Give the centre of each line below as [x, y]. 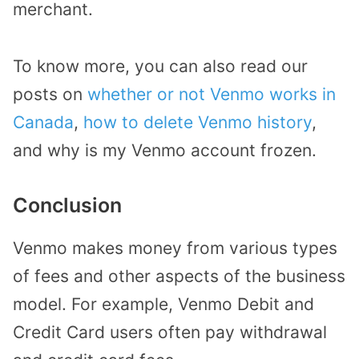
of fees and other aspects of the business [179, 276]
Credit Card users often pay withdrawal [170, 333]
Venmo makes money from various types [175, 248]
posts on [50, 94]
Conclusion [67, 206]
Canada [43, 122]
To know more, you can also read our [160, 66]
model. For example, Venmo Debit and [163, 305]
